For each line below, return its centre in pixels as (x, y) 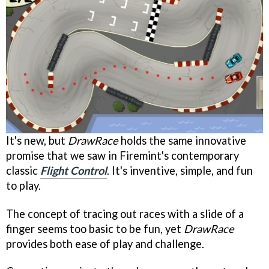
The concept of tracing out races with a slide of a (125, 213)
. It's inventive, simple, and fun (180, 170)
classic (23, 170)
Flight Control (74, 170)
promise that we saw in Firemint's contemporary (122, 155)
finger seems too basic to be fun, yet (95, 228)
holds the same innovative (182, 140)
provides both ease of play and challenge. (105, 243)
